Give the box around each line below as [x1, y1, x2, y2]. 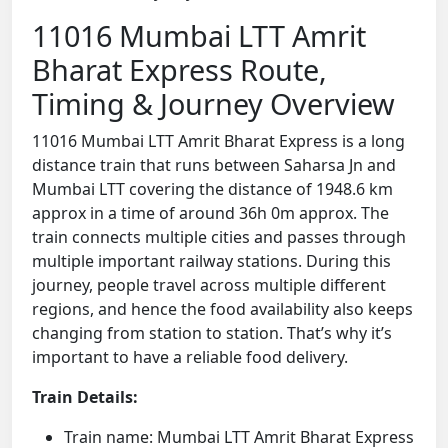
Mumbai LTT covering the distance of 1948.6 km [32, 178, 393, 201]
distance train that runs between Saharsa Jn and [32, 154, 396, 177]
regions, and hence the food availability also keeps [32, 298, 413, 321]
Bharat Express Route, [32, 50, 327, 90]
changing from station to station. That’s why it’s [32, 322, 392, 345]
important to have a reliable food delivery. [32, 346, 348, 369]
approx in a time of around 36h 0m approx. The [32, 202, 389, 225]
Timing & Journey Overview [32, 84, 395, 124]
